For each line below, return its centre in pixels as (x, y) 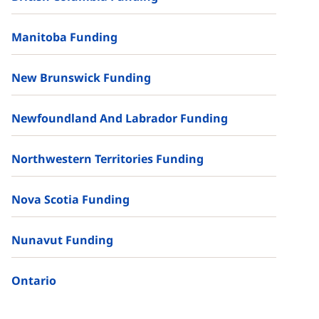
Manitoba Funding (64, 37)
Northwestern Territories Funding (108, 159)
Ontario (34, 281)
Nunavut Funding (62, 240)
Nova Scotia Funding (70, 200)
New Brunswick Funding (81, 78)
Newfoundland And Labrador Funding (120, 119)
